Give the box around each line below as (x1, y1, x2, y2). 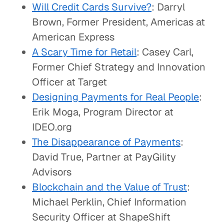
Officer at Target (32, 75, 107, 88)
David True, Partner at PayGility (32, 150, 176, 163)
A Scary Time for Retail (32, 45, 136, 58)
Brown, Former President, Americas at (32, 15, 205, 28)
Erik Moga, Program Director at (32, 105, 173, 118)
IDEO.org (32, 120, 72, 133)
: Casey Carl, (136, 45, 193, 58)
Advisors (32, 165, 71, 178)
